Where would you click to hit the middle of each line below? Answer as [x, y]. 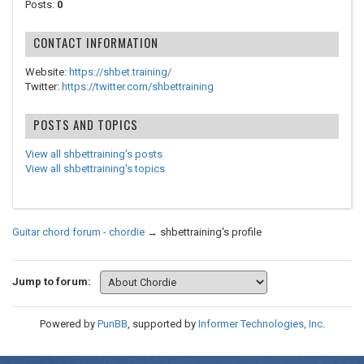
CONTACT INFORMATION [96, 42]
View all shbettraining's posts [94, 154]
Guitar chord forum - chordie [78, 232]
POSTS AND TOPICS [86, 124]
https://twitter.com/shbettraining [138, 87]
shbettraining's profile [211, 232]
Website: [47, 72]
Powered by [68, 324]
